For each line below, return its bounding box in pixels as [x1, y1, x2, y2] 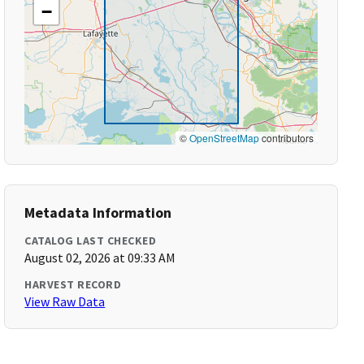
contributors [258, 131, 314, 145]
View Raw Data [24, 293, 106, 310]
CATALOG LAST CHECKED [24, 233, 157, 248]
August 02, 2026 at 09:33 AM [24, 249, 176, 266]
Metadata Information [24, 203, 172, 222]
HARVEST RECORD [24, 277, 122, 292]
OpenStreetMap [188, 131, 259, 145]
